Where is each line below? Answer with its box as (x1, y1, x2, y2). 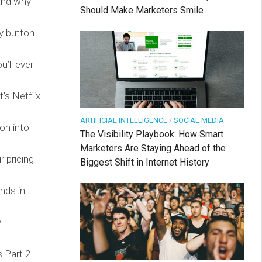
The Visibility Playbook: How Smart (80, 129, 223, 140)
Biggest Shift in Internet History (80, 157, 209, 168)
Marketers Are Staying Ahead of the (80, 143, 226, 154)
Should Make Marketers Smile (80, 5, 204, 16)
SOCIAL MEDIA (174, 116, 224, 125)
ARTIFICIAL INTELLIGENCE (80, 116, 167, 125)
